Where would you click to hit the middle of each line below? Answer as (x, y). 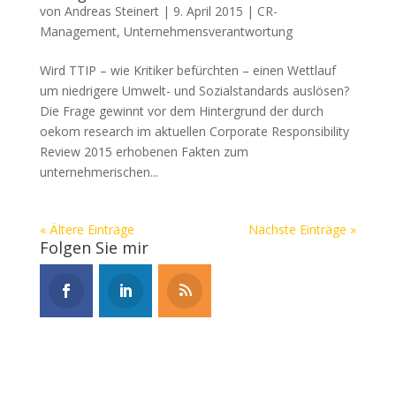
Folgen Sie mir (94, 247)
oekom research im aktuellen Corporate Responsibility (194, 131)
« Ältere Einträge (87, 229)
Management (78, 31)
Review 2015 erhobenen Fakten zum (144, 152)
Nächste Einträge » (303, 229)
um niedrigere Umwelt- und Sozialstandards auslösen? (194, 91)
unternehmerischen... (99, 172)
